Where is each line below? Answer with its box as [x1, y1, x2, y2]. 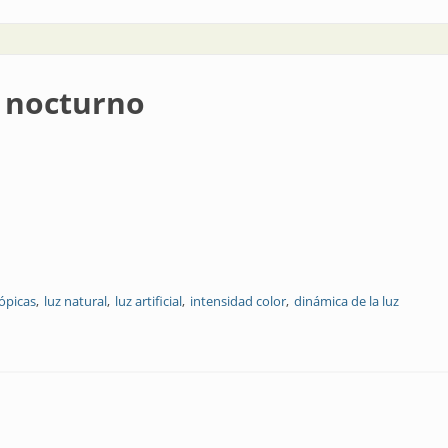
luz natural [44, 292, 107, 310]
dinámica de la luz [294, 292, 399, 310]
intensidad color [190, 292, 286, 310]
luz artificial [115, 292, 182, 310]
